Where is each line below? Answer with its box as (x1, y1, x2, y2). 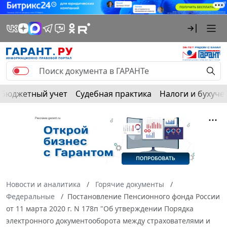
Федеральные (6, 191, 55, 201)
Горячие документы (95, 179, 164, 189)
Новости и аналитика (6, 179, 81, 189)
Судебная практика (75, 88, 152, 99)
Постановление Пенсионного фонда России (67, 191, 220, 201)
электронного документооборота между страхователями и (6, 215, 210, 225)
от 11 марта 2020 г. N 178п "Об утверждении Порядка (6, 203, 194, 213)
